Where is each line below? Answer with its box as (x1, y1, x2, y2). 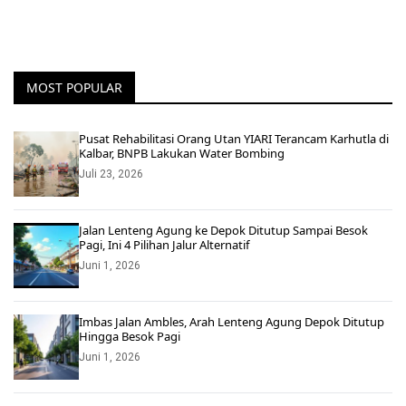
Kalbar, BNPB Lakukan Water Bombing (79, 144, 285, 161)
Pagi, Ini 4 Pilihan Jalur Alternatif (79, 236, 249, 253)
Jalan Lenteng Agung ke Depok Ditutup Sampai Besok (79, 221, 368, 238)
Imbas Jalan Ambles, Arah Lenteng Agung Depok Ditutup (79, 313, 384, 330)
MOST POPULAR (26, 78, 122, 96)
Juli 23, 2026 (79, 167, 143, 180)
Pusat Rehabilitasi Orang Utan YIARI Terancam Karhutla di (79, 130, 389, 147)
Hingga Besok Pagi (79, 327, 180, 344)
